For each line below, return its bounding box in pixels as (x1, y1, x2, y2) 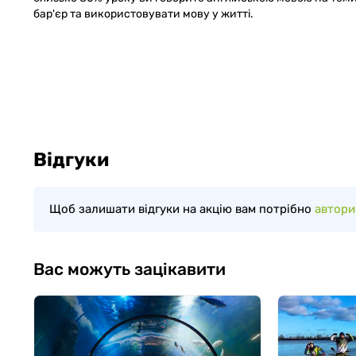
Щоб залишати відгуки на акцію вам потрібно (49, 201, 315, 216)
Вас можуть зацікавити (33, 258, 226, 279)
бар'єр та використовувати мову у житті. (33, 6, 253, 21)
